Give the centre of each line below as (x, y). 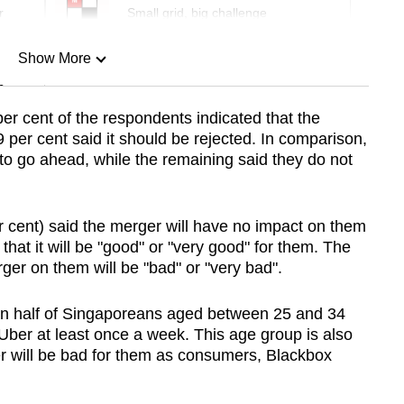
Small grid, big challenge (197, 13)
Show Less (54, 151)
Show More (54, 59)
